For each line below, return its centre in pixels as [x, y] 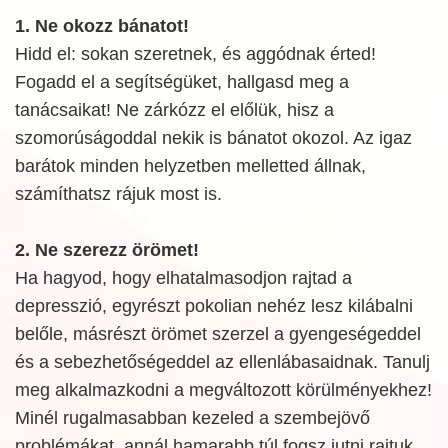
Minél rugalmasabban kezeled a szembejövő [192, 417]
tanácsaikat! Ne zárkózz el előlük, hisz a [174, 109]
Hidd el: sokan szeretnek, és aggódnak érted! [195, 53]
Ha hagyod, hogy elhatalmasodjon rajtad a [183, 277]
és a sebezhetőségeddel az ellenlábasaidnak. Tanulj [222, 361]
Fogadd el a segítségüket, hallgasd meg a [182, 81]
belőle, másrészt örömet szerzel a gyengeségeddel [218, 333]
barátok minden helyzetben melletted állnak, [190, 165]
